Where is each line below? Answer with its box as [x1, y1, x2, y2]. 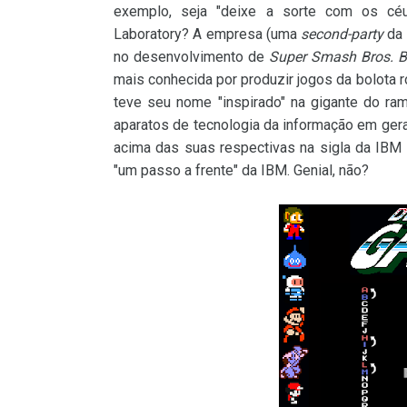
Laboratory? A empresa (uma [114, 25, 301, 43]
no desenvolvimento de [114, 48, 269, 65]
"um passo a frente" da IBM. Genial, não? [114, 162, 369, 179]
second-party [301, 25, 383, 43]
